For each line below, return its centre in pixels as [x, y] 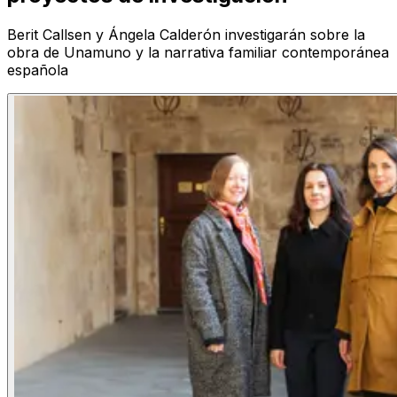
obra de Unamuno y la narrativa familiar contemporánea [198, 53]
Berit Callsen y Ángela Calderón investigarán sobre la [186, 35]
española [38, 70]
